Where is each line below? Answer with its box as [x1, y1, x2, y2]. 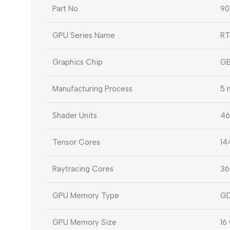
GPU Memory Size [52, 218, 117, 227]
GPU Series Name [52, 31, 115, 41]
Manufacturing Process [52, 84, 132, 94]
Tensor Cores [52, 138, 100, 147]
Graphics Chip [52, 57, 103, 67]
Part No [52, 4, 78, 14]
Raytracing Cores [52, 164, 113, 174]
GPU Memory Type [52, 191, 119, 201]
